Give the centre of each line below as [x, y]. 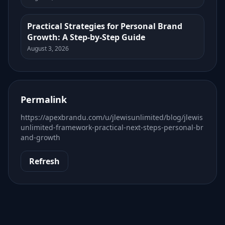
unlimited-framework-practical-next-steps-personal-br [112, 127]
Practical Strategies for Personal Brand [105, 26]
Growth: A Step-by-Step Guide [86, 37]
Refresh [44, 161]
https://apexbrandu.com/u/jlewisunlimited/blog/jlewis [112, 117]
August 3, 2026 [48, 48]
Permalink [44, 99]
